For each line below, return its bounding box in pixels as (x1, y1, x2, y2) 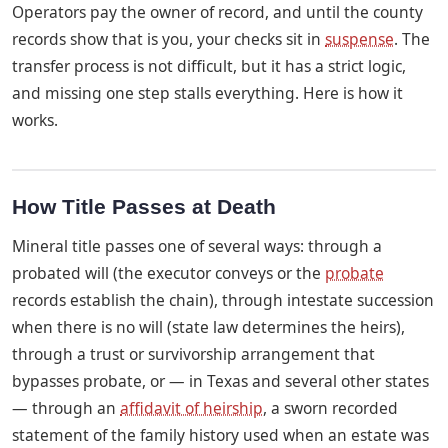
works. (12, 108, 58, 131)
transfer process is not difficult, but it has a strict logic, (12, 54, 406, 77)
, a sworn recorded (263, 397, 398, 420)
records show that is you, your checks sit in (12, 27, 325, 50)
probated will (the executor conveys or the (12, 262, 325, 285)
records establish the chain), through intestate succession (12, 289, 434, 312)
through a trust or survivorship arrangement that (12, 343, 375, 366)
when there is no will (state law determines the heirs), (12, 316, 405, 339)
